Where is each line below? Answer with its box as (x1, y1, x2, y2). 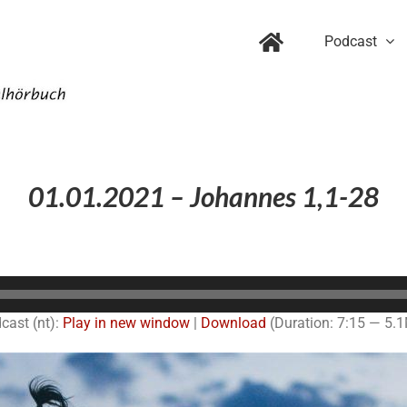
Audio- (203, 276, 243, 294)
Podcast (324, 32, 377, 50)
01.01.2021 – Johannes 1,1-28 (28, 180, 379, 213)
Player (203, 298, 243, 316)
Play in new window (62, 313, 190, 332)
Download (200, 313, 266, 332)
